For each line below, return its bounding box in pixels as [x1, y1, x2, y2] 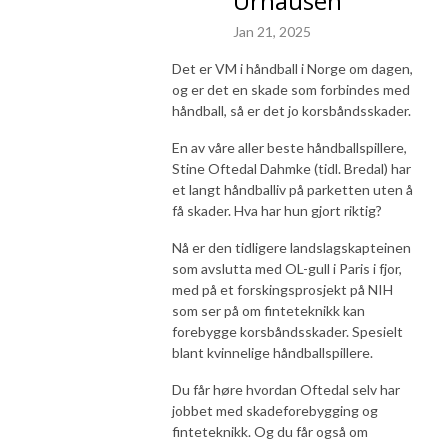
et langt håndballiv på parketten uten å [172, 180, 413, 198]
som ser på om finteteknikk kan [172, 301, 365, 319]
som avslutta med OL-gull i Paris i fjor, [172, 259, 402, 277]
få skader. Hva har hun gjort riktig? [172, 201, 382, 219]
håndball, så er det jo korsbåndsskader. [172, 101, 411, 119]
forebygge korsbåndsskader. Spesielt [172, 322, 403, 340]
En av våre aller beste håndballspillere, [172, 138, 407, 156]
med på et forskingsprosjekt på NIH [172, 280, 393, 298]
